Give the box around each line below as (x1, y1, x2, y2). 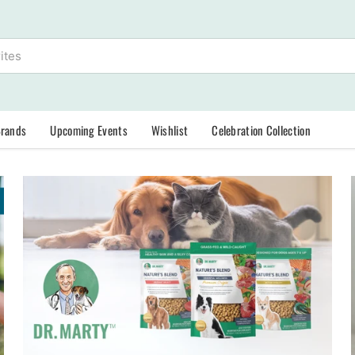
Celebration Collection (212, 121, 311, 139)
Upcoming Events (50, 121, 128, 139)
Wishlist (151, 121, 189, 139)
